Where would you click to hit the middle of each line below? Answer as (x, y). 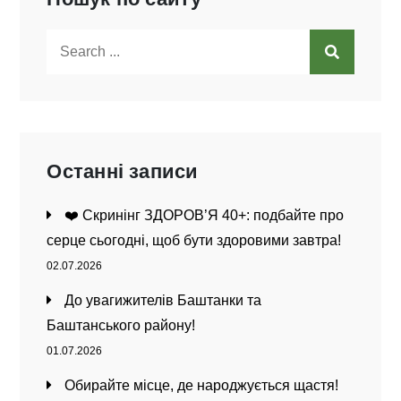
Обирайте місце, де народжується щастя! (202, 385)
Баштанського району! (121, 325)
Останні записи (123, 171)
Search (69, 41)
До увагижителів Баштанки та (163, 300)
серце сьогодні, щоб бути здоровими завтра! (194, 240)
